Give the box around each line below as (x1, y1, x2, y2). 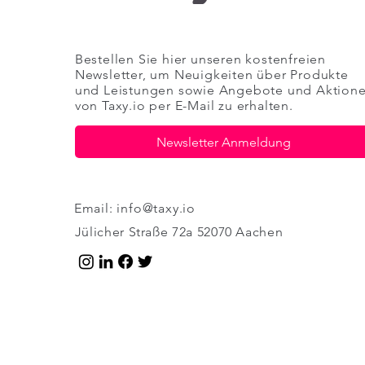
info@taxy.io (117, 200, 196, 216)
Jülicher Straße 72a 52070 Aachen (74, 224, 284, 240)
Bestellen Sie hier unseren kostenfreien (74, 51, 327, 67)
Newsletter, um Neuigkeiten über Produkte (74, 67, 349, 82)
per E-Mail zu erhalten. (145, 98, 293, 113)
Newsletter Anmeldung (156, 134, 291, 150)
